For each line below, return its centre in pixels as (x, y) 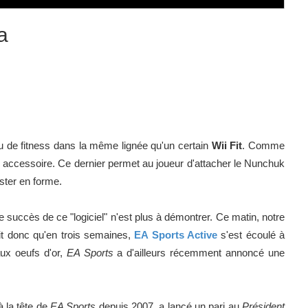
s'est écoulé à (251, 234)
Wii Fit (227, 145)
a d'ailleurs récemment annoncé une (199, 252)
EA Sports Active (176, 234)
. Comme (264, 145)
